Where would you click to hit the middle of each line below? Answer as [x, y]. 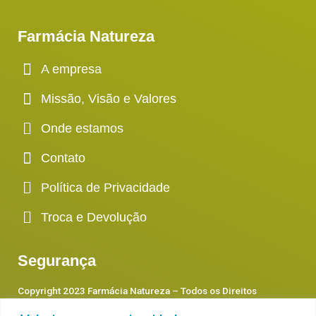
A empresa [71, 69]
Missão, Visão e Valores [108, 99]
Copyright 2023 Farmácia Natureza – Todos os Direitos [137, 291]
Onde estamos [82, 129]
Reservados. [45, 309]
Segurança [57, 261]
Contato [63, 158]
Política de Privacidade [105, 188]
